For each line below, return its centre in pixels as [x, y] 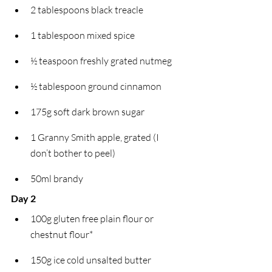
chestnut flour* [62, 234]
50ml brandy [57, 178]
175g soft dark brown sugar [87, 111]
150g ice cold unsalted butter [91, 260]
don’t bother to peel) [73, 153]
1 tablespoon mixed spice [83, 35]
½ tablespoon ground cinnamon [96, 86]
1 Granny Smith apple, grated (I [96, 137]
